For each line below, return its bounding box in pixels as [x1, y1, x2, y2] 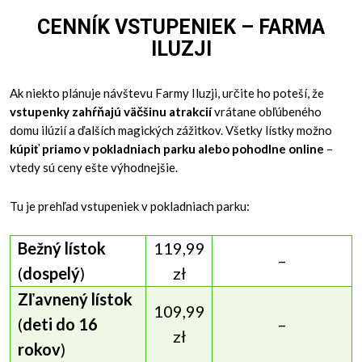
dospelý [22, 263, 80, 284]
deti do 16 [22, 314, 98, 335]
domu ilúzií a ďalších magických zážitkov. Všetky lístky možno [10, 122, 333, 137]
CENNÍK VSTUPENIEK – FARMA [37, 15, 325, 40]
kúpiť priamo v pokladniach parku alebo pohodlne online [10, 141, 325, 156]
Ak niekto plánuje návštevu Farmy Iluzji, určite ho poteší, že [10, 85, 325, 100]
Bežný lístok [17, 238, 106, 259]
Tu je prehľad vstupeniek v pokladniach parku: [10, 198, 250, 213]
